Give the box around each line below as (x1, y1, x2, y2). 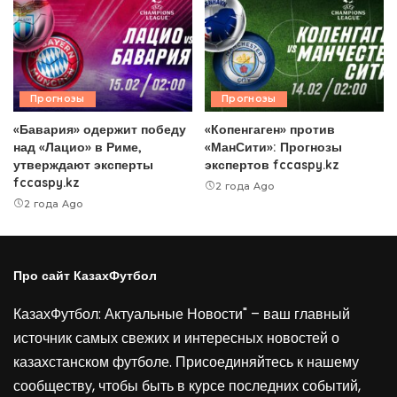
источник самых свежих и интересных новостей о (13, 328, 339, 349)
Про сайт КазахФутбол (13, 268, 157, 284)
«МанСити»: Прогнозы (205, 139, 342, 155)
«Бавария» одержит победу (13, 121, 186, 137)
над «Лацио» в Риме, (13, 139, 142, 155)
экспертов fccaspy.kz (205, 157, 339, 173)
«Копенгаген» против (205, 121, 335, 137)
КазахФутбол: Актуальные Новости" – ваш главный (13, 304, 350, 325)
